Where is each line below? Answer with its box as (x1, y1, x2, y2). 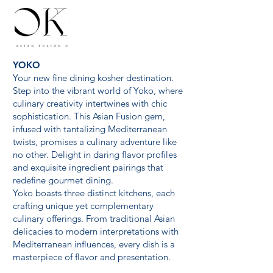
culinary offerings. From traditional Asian (13, 213, 175, 224)
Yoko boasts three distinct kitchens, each (13, 187, 175, 199)
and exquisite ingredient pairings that (13, 161, 163, 173)
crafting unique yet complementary (13, 200, 154, 211)
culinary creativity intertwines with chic (13, 97, 167, 109)
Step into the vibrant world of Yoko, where (13, 85, 183, 96)
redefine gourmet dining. (13, 174, 113, 186)
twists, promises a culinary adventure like (13, 136, 177, 147)
